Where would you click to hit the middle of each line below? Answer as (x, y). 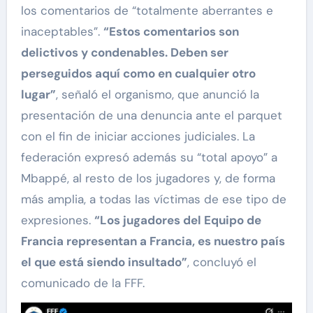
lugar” (38, 95)
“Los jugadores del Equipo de (177, 220)
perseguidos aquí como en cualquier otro (138, 74)
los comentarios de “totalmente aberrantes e (147, 11)
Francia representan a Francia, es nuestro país (153, 241)
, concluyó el (221, 262)
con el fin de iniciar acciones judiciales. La (138, 137)
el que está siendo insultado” (104, 262)
